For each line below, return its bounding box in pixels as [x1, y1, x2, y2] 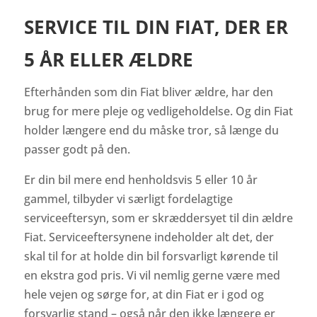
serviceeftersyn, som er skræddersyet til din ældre [23, 210, 293, 226]
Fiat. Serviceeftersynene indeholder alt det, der [23, 229, 274, 246]
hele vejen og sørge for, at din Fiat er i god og [23, 287, 264, 303]
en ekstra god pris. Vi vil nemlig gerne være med [23, 267, 280, 284]
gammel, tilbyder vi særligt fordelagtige [23, 191, 233, 207]
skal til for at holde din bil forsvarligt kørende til [23, 248, 278, 265]
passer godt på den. [23, 142, 130, 158]
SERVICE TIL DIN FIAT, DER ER [23, 14, 288, 40]
